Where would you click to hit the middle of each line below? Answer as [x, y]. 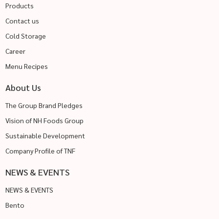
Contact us [22, 21]
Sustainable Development [45, 136]
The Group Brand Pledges [44, 105]
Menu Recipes [26, 66]
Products [19, 6]
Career [15, 51]
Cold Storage [25, 36]
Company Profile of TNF [40, 151]
